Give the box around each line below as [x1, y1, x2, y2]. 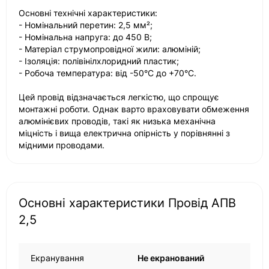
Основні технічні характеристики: [19, 8, 157, 18]
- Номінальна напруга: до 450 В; [19, 32, 152, 42]
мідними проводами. [19, 140, 104, 150]
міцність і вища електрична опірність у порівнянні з [19, 128, 230, 138]
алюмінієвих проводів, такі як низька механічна [19, 116, 216, 126]
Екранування [31, 253, 84, 263]
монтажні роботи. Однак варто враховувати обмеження [19, 104, 249, 114]
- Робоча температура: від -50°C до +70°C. [19, 68, 196, 78]
